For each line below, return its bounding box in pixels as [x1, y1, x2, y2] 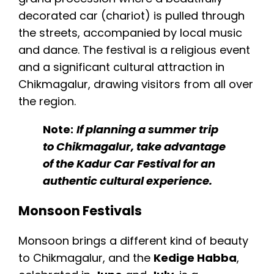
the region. [18, 94, 76, 109]
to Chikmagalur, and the [18, 250, 154, 266]
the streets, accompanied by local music [18, 25, 242, 41]
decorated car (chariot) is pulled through [18, 8, 245, 24]
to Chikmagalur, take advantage [43, 139, 226, 155]
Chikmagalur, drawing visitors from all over [18, 76, 253, 92]
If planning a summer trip [76, 122, 218, 138]
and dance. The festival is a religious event [18, 42, 250, 58]
